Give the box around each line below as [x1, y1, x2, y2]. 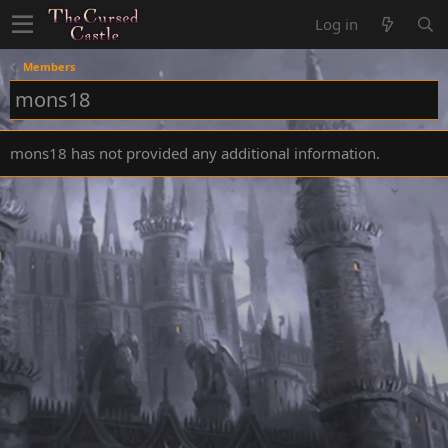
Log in [315, 14, 358, 34]
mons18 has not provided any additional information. [10, 143, 380, 163]
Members [22, 59, 75, 74]
